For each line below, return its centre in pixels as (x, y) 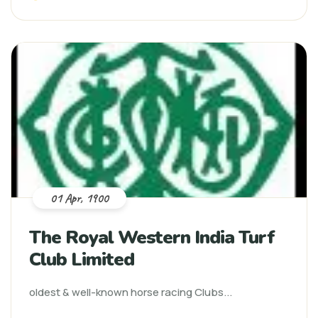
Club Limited (82, 259)
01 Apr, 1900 (79, 198)
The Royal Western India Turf (152, 237)
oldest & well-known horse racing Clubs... (131, 292)
